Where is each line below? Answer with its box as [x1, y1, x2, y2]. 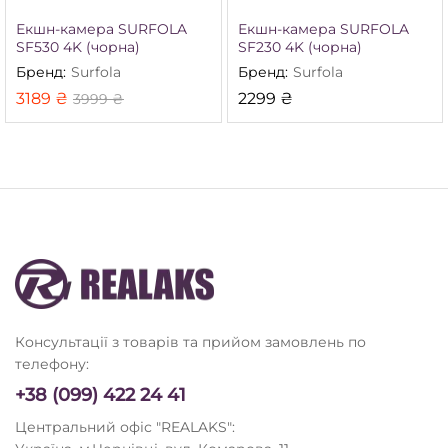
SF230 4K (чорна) [237, 38, 362, 57]
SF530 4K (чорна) [16, 38, 140, 57]
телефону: [15, 355, 89, 374]
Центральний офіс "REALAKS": [15, 418, 235, 437]
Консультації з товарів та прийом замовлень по [15, 333, 366, 352]
